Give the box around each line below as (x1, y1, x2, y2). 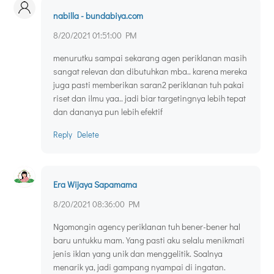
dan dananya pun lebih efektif (53, 106, 163, 118)
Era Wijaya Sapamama (53, 179, 137, 191)
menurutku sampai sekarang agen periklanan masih (53, 52, 246, 64)
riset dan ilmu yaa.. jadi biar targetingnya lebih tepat (53, 92, 246, 105)
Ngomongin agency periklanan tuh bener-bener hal (53, 221, 240, 233)
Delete (77, 129, 99, 140)
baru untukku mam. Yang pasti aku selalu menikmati (53, 234, 245, 246)
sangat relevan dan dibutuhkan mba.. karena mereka (53, 65, 247, 78)
